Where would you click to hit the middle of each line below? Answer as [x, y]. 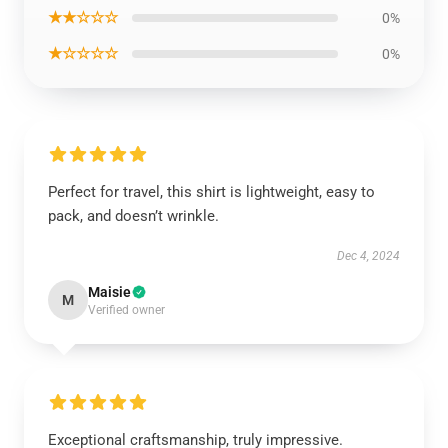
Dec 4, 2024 [368, 256]
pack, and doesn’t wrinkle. [133, 216]
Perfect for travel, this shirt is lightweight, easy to [211, 192]
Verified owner [126, 310]
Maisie [109, 292]
